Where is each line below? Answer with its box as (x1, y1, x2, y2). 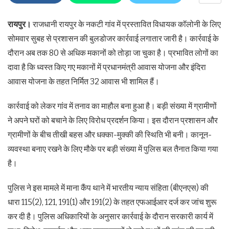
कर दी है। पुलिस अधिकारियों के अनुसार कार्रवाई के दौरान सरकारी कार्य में (8, 211, 213, 221)
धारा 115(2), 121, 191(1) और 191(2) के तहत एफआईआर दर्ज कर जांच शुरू (8, 197, 217, 207)
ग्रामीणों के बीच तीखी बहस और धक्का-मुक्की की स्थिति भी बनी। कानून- (8, 129, 212, 140)
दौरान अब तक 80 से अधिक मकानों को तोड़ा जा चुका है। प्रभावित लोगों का (8, 48, 218, 58)
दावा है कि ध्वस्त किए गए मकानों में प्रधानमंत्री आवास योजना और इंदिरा (8, 62, 206, 72)
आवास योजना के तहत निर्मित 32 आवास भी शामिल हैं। (8, 76, 159, 86)
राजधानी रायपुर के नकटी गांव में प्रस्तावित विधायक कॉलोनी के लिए (31, 19, 221, 29)
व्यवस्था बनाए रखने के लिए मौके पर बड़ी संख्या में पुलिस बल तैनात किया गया (8, 144, 218, 154)
